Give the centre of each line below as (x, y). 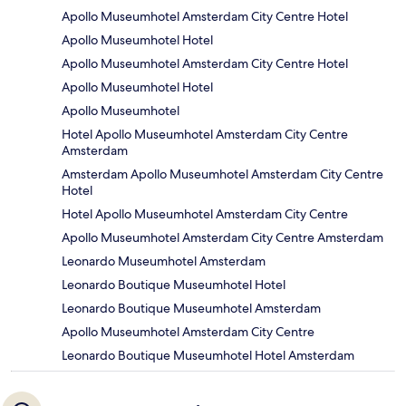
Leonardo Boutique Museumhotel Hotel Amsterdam (208, 356)
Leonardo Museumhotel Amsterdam (164, 261)
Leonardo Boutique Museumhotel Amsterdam (191, 309)
